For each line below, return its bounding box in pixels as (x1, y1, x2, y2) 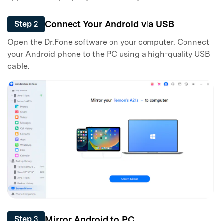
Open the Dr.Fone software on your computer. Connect (7, 37, 209, 47)
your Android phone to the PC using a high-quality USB (7, 49, 210, 59)
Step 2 (14, 19, 38, 29)
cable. (7, 61, 30, 71)
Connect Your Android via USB (45, 19, 174, 30)
